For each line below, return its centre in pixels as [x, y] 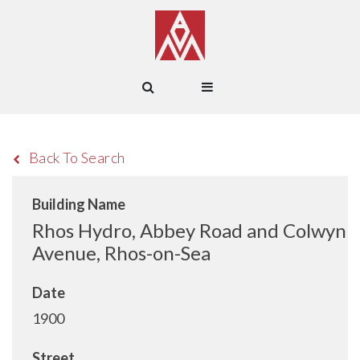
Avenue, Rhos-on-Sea [121, 253]
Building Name [79, 204]
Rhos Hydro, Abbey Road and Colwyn [189, 230]
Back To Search [77, 157]
